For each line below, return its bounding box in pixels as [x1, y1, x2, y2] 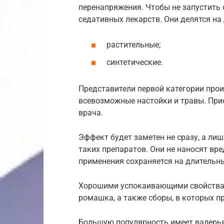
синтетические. [106, 57, 163, 67]
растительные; [106, 39, 160, 49]
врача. [78, 107, 103, 117]
